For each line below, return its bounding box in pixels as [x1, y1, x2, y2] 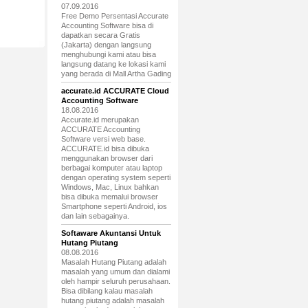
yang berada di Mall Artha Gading [60, 69, 171, 78]
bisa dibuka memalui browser [60, 192, 158, 201]
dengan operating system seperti [60, 173, 170, 181]
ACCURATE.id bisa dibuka [60, 144, 149, 153]
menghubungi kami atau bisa [60, 50, 156, 58]
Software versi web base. [60, 135, 146, 143]
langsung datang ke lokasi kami [60, 60, 166, 68]
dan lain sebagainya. [60, 212, 129, 220]
